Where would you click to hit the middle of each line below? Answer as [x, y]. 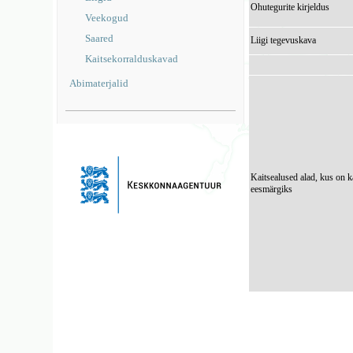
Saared [100, 38]
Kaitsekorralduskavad [132, 59]
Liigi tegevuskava [284, 40]
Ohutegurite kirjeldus [290, 7]
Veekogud [107, 18]
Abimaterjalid [99, 83]
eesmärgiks [272, 189]
